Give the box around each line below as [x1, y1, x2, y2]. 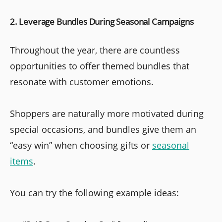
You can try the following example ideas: [10, 186, 179, 199]
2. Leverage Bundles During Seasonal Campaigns [10, 15, 194, 27]
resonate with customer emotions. [10, 75, 154, 88]
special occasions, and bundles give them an [10, 123, 196, 135]
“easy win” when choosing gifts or [10, 139, 152, 151]
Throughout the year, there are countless [10, 44, 180, 56]
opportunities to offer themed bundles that [10, 59, 189, 72]
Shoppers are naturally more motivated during [10, 107, 204, 119]
